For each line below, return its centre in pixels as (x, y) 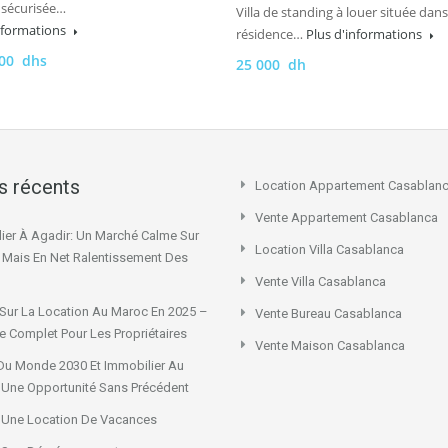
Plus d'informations (365, 34)
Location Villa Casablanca (329, 249)
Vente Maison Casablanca (330, 345)
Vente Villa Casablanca (320, 281)
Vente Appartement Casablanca (346, 217)
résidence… (271, 34)
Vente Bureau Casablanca (328, 313)
